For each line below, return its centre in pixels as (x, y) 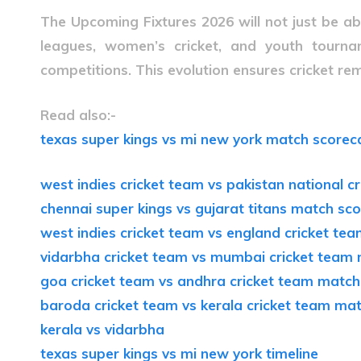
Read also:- (78, 115)
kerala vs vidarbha (102, 329)
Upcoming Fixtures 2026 (152, 21)
